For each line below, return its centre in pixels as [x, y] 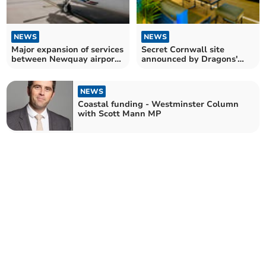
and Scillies [35, 68]
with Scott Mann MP [120, 113]
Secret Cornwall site [183, 49]
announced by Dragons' [189, 59]
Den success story [178, 68]
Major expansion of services [68, 49]
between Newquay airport [65, 59]
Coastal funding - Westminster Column [159, 104]
